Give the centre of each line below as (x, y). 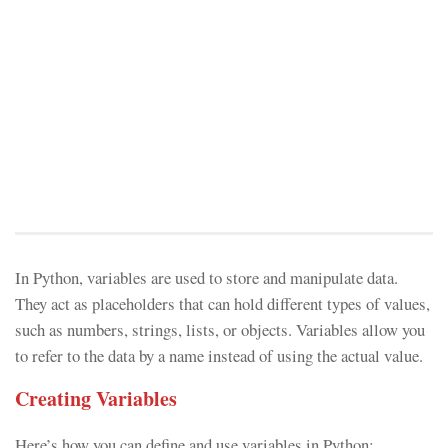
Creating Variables (96, 398)
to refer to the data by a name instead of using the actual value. (219, 355)
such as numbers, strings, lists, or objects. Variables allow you (220, 329)
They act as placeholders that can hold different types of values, (222, 303)
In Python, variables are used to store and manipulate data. (206, 277)
